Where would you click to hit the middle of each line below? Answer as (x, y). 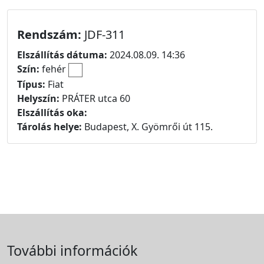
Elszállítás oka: (52, 112)
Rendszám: (51, 34)
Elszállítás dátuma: (62, 55)
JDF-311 (105, 34)
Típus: (31, 84)
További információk (72, 250)
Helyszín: (39, 98)
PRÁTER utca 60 (96, 98)
